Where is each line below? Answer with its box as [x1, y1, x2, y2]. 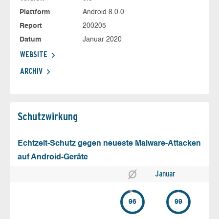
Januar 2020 [82, 36, 122, 44]
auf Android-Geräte [18, 153, 88, 162]
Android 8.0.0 [82, 9, 124, 16]
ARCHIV [20, 66, 43, 76]
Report [20, 22, 42, 30]
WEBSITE [20, 50, 47, 60]
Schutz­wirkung [18, 110, 78, 123]
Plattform [20, 9, 50, 16]
